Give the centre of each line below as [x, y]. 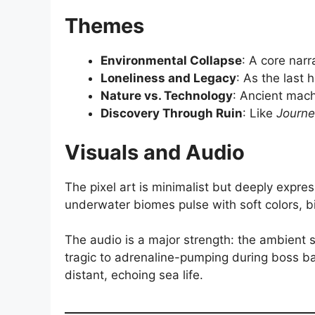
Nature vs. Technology [167, 96]
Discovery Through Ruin [172, 114]
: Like [259, 114]
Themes [104, 26]
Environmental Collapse [171, 61]
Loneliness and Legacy [168, 78]
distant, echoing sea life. [134, 275]
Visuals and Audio [155, 152]
